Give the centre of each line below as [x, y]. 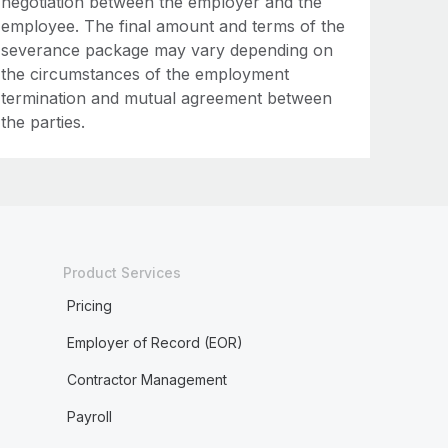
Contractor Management [146, 379]
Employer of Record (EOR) [154, 342]
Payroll [89, 416]
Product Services [121, 272]
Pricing [89, 305]
